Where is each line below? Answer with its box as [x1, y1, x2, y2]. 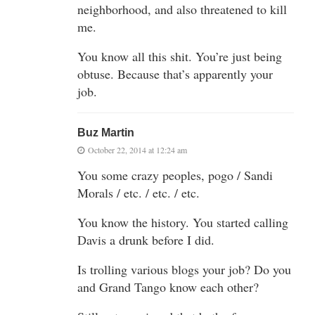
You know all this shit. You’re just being [77, 47, 282, 65]
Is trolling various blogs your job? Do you [77, 260, 291, 278]
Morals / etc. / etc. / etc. [77, 184, 200, 201]
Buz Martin [77, 126, 134, 139]
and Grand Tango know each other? [77, 278, 259, 295]
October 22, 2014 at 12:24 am [88, 143, 187, 155]
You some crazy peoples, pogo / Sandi [77, 166, 273, 184]
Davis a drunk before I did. [77, 231, 214, 248]
